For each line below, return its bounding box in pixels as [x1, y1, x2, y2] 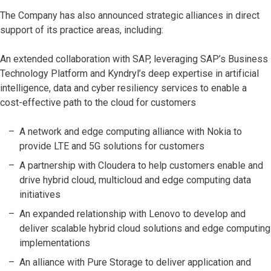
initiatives [19, 189, 60, 201]
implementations [19, 237, 90, 249]
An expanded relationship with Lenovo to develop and [19, 208, 246, 220]
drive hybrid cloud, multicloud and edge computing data [19, 174, 251, 186]
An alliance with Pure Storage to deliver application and [19, 256, 251, 269]
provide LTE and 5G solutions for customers [19, 140, 204, 152]
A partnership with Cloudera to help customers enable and [19, 160, 263, 172]
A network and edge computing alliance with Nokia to [19, 126, 242, 138]
